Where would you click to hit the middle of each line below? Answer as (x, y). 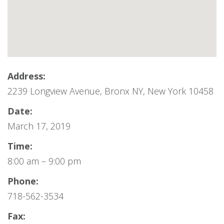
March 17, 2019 (39, 126)
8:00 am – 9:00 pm (44, 161)
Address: (26, 76)
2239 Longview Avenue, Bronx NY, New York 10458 (110, 91)
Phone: (23, 181)
